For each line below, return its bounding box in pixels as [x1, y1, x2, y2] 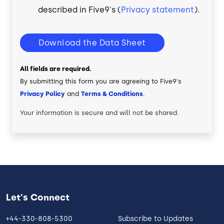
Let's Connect [6, 192, 69, 203]
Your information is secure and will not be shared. [20, 109, 179, 117]
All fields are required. [20, 65, 91, 73]
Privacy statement [121, 5, 194, 15]
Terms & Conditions [81, 90, 143, 98]
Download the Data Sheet [38, 38, 146, 48]
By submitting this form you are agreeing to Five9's [20, 77, 181, 85]
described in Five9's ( [38, 5, 121, 15]
